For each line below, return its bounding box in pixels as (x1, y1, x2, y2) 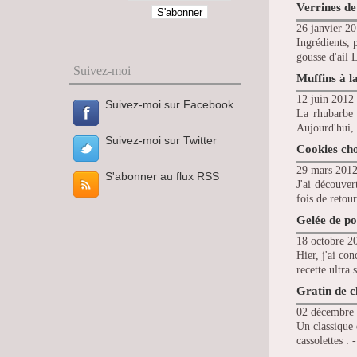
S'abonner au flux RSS (105, 170, 219, 182)
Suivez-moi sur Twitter (105, 134, 217, 147)
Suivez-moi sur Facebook (105, 98, 233, 111)
